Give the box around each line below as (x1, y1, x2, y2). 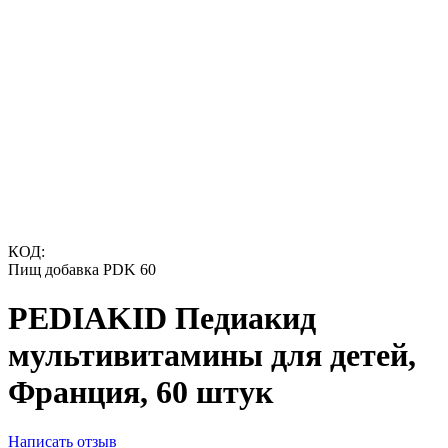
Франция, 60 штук (8, 374, 273, 411)
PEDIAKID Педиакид (8, 300, 316, 337)
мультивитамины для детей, (8, 337, 416, 374)
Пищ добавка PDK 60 (8, 261, 156, 278)
